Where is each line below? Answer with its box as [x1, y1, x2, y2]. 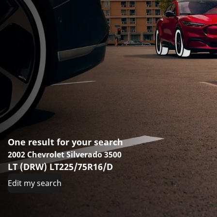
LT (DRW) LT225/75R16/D [8, 161, 113, 173]
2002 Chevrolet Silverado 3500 [8, 149, 122, 160]
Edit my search [8, 178, 62, 189]
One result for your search [8, 136, 123, 148]
